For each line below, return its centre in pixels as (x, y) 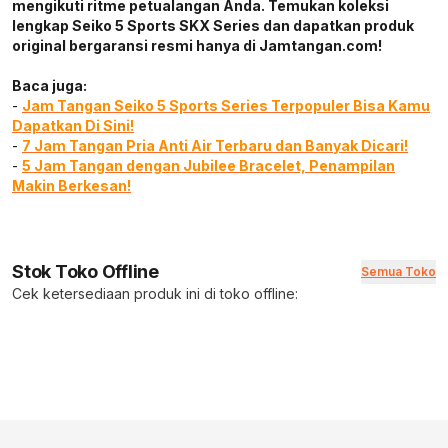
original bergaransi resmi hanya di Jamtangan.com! (197, 46)
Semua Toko (398, 272)
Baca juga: (49, 86)
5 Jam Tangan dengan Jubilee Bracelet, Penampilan (208, 166)
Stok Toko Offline (85, 272)
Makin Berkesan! (71, 186)
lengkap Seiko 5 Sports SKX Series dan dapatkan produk (213, 26)
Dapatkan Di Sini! (73, 126)
